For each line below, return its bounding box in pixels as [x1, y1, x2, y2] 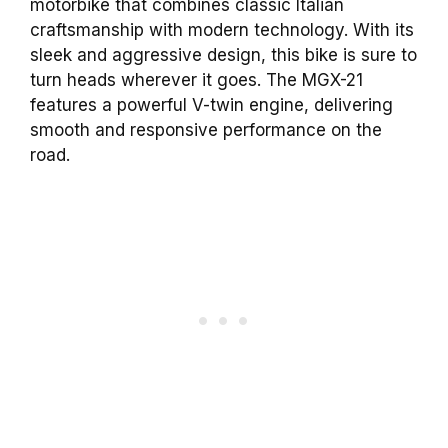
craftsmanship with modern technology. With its [30, 20, 414, 41]
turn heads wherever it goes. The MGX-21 [30, 70, 363, 91]
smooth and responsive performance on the [30, 120, 382, 141]
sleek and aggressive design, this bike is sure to [30, 45, 417, 66]
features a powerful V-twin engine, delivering [30, 95, 393, 116]
